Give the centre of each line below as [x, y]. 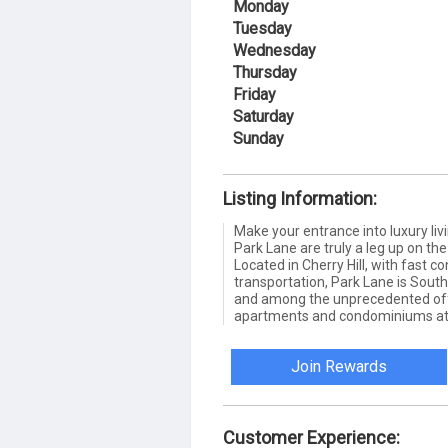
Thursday [265, 72]
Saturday [263, 116]
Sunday [258, 138]
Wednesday [274, 50]
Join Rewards [339, 366]
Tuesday [262, 28]
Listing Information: [300, 198]
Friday [254, 94]
